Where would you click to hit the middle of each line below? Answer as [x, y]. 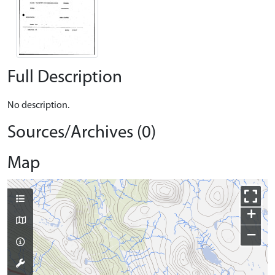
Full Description [65, 77]
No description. [38, 105]
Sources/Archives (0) [82, 133]
